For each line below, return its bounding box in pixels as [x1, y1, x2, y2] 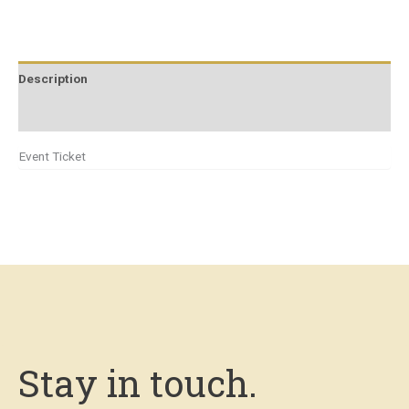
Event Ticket [19, 149, 86, 164]
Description [18, 70, 88, 86]
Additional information [18, 106, 152, 121]
